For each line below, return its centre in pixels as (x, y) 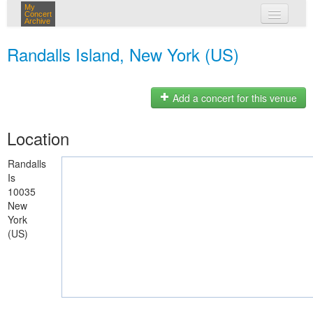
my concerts (177, 41)
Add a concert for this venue (233, 98)
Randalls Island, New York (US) (123, 54)
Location (38, 138)
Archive (37, 21)
